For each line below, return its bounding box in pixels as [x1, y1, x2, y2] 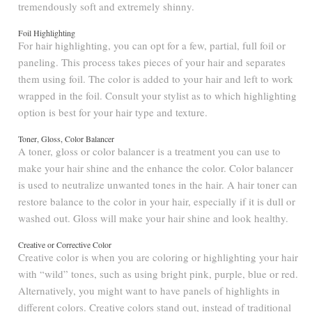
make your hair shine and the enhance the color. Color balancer [18, 160, 294, 175]
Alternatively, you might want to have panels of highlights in [18, 283, 281, 297]
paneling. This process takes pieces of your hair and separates [18, 54, 286, 69]
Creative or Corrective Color [18, 238, 112, 250]
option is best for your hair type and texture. [18, 104, 208, 119]
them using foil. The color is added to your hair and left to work [18, 71, 294, 86]
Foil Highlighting [18, 26, 76, 38]
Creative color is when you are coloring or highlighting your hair [18, 249, 299, 264]
